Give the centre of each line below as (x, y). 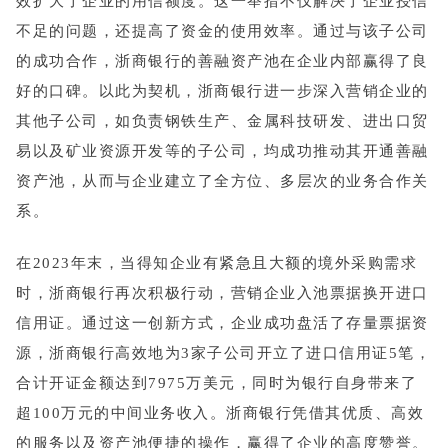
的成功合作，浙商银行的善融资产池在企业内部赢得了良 (222, 60)
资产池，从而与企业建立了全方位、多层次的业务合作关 (222, 180)
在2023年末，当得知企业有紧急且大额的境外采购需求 (216, 263)
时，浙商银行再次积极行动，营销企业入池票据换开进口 (222, 293)
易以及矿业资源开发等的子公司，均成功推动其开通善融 (222, 150)
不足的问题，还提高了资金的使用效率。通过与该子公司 (222, 30)
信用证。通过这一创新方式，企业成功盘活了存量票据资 (222, 323)
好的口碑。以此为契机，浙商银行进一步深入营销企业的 (222, 90)
